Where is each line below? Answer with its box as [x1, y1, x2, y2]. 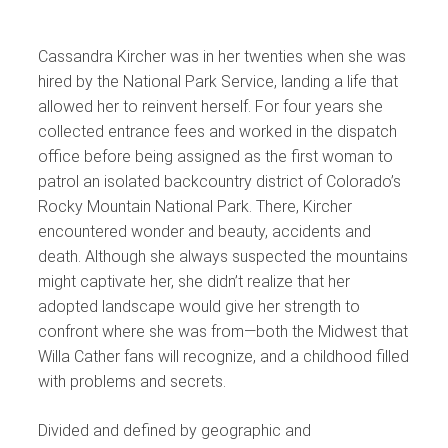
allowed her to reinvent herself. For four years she [38, 96, 383, 116]
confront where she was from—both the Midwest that [38, 321, 408, 341]
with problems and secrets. [38, 371, 226, 391]
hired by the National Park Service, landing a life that [38, 71, 398, 91]
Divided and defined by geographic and [38, 420, 311, 440]
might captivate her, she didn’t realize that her [38, 271, 350, 291]
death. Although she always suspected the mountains [38, 246, 408, 266]
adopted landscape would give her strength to [38, 296, 360, 316]
